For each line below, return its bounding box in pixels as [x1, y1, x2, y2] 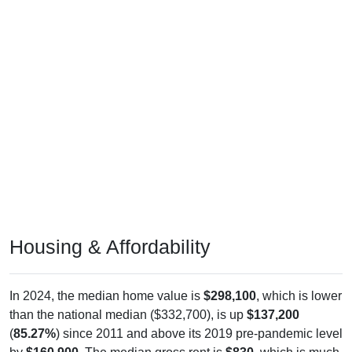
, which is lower [256, 288, 342, 302]
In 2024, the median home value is [9, 288, 203, 302]
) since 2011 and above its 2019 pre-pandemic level [56, 326, 343, 340]
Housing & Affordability [9, 235, 211, 258]
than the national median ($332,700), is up [9, 307, 247, 321]
